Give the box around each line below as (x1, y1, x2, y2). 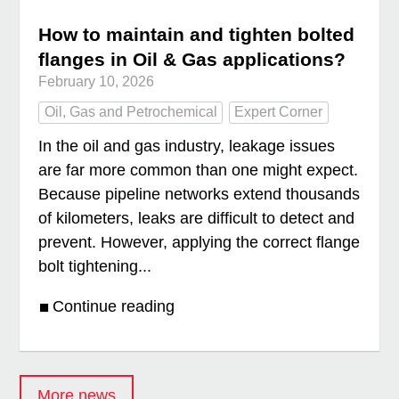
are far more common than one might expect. (38, 161, 359, 180)
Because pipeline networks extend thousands (38, 185, 361, 204)
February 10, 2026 (38, 74, 155, 90)
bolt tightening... (38, 257, 152, 276)
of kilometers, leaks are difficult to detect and (38, 209, 355, 228)
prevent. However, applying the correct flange (38, 233, 361, 252)
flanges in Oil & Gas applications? (38, 49, 346, 70)
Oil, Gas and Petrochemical (44, 104, 217, 120)
